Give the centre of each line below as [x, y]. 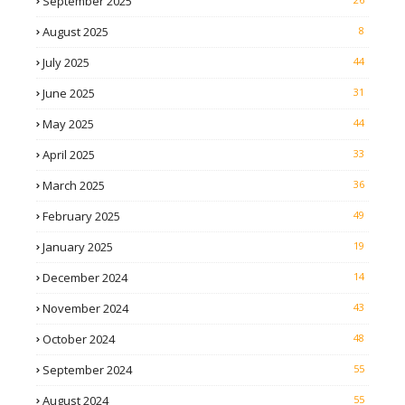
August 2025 [75, 32]
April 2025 [69, 155]
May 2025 [68, 124]
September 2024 [87, 370]
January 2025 [78, 247]
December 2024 [85, 278]
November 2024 [85, 309]
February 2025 [81, 217]
